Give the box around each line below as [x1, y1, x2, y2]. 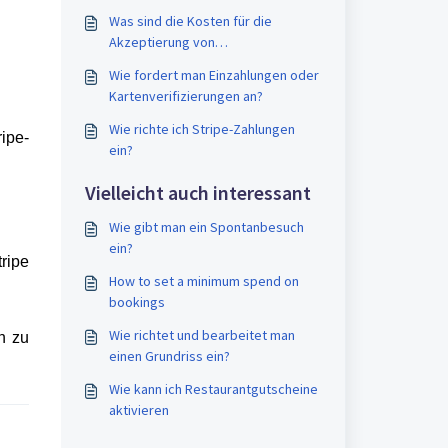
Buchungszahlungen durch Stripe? [108, 54, 311, 72]
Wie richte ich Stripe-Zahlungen [108, 120, 295, 138]
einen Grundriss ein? [108, 347, 230, 365]
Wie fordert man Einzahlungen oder [108, 66, 319, 84]
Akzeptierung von [108, 33, 215, 51]
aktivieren [108, 401, 169, 419]
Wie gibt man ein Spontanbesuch [108, 218, 304, 236]
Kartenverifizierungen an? [108, 87, 263, 105]
